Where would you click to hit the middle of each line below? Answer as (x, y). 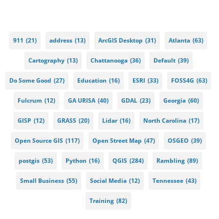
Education (92, 80)
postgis (29, 160)
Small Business (42, 180)
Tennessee (168, 180)
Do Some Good (30, 80)
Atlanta (179, 40)
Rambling (171, 160)
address (61, 40)
